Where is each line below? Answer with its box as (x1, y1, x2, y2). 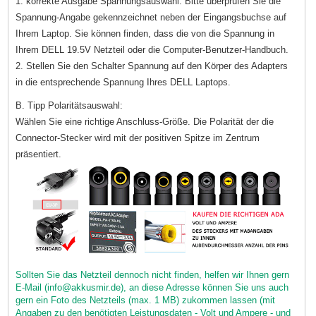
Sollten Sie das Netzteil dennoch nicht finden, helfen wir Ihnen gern (16, 269, 290, 281)
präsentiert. (16, 149, 62, 160)
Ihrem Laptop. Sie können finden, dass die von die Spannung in (16, 28, 275, 39)
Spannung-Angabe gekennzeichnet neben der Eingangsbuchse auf (16, 12, 287, 23)
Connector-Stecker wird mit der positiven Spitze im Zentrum (16, 133, 260, 144)
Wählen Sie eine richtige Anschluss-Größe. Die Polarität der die (16, 116, 274, 128)
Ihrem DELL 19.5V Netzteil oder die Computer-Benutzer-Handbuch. (16, 44, 289, 56)
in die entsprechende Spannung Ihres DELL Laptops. (16, 77, 231, 88)
